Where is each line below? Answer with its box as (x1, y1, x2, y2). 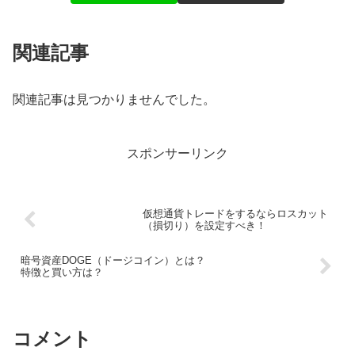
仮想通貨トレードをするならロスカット (142, 208, 328, 220)
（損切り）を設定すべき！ (142, 219, 266, 232)
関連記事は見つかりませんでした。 (13, 92, 216, 106)
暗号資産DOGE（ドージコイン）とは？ (21, 254, 205, 267)
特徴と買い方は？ (21, 266, 103, 279)
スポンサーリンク (127, 146, 228, 160)
